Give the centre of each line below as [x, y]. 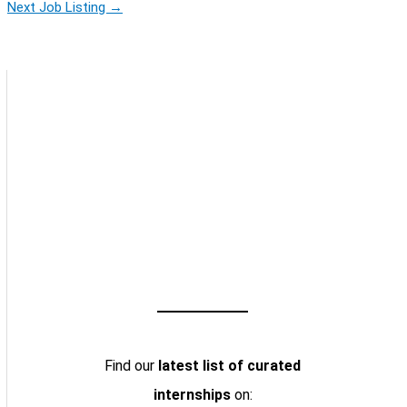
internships [192, 395]
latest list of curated [229, 366]
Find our [131, 366]
